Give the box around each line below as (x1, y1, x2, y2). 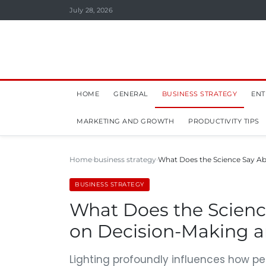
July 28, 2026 (69, 6, 113, 14)
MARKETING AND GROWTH (77, 117, 174, 125)
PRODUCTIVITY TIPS (188, 117, 259, 125)
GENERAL (113, 90, 148, 98)
